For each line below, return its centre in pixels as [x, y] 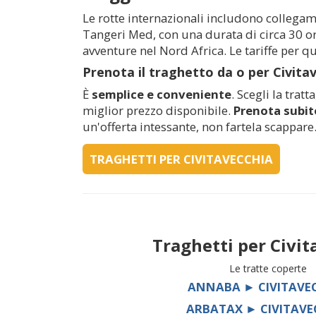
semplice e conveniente [162, 94]
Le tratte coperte [268, 268]
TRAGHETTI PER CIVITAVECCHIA [181, 159]
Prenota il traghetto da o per [178, 72]
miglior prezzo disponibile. [158, 110]
